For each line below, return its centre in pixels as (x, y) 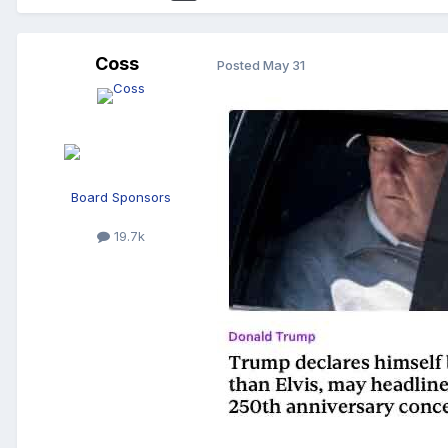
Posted (240, 64)
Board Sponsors (121, 197)
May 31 (284, 64)
